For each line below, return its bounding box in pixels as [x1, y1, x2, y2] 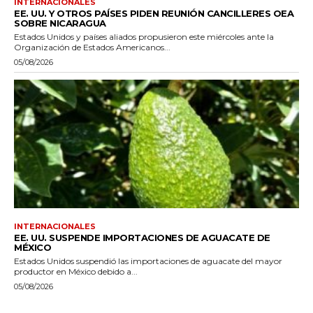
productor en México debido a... [14, 265, 138, 277]
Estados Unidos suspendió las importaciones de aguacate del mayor [14, 255, 282, 266]
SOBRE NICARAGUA [14, 17, 106, 29]
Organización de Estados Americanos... [14, 41, 170, 52]
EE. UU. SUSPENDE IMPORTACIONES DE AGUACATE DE [14, 231, 270, 243]
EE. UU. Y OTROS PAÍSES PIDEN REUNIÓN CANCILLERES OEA [14, 7, 293, 19]
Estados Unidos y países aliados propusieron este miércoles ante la [14, 31, 274, 42]
